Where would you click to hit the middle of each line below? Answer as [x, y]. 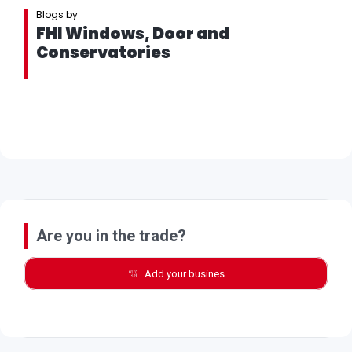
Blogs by [57, 15]
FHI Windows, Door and [133, 34]
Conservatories [103, 53]
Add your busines [185, 274]
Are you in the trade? [111, 236]
